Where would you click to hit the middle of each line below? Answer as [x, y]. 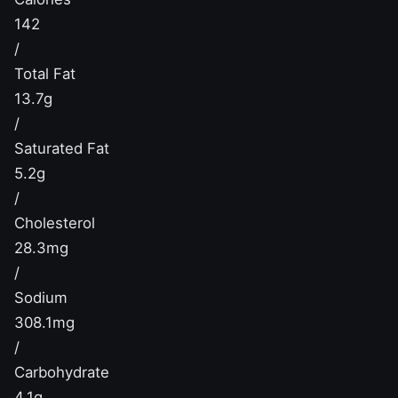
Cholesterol [55, 223]
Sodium [41, 297]
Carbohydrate [62, 372]
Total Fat [45, 73]
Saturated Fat [62, 148]
